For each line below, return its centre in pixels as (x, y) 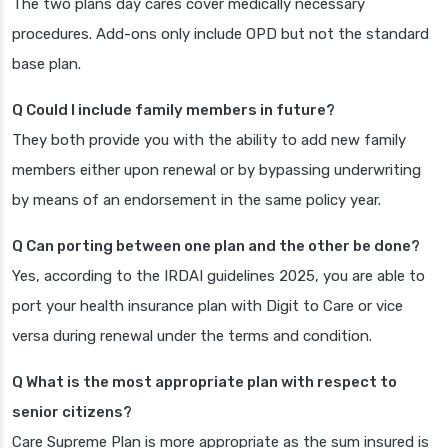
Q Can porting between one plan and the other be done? (216, 246)
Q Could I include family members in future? (173, 110)
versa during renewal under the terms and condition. (192, 336)
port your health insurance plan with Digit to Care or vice (207, 306)
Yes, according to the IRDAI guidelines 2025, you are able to (218, 276)
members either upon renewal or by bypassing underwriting (216, 170)
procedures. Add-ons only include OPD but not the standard (220, 34)
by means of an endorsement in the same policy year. (196, 200)
